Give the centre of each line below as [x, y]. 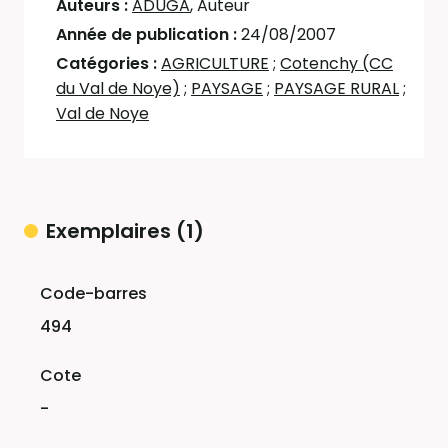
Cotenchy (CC [336, 63]
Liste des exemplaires [111, 274]
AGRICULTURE [215, 63]
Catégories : [108, 63]
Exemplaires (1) [125, 231]
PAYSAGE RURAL [336, 88]
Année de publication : [148, 34]
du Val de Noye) [118, 88]
